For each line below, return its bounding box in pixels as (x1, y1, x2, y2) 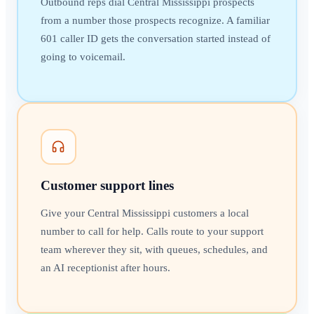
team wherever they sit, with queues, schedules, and (40, 243, 268, 255)
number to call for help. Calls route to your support (40, 225, 264, 237)
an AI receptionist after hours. (40, 261, 170, 273)
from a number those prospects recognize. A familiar (40, 14, 270, 26)
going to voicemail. (40, 50, 125, 62)
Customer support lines (40, 177, 174, 193)
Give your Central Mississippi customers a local (40, 207, 249, 219)
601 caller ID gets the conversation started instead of (40, 32, 271, 44)
